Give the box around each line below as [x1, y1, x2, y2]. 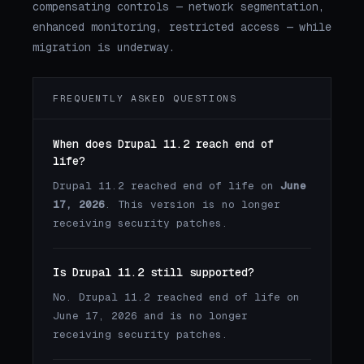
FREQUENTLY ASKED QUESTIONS [53, 92, 237, 105]
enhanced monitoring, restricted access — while [32, 19, 331, 35]
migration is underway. [32, 40, 175, 55]
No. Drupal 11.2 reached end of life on [53, 289, 300, 304]
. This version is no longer [105, 197, 280, 211]
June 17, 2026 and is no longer [53, 308, 248, 323]
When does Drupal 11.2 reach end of [53, 136, 274, 151]
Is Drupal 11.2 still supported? [53, 264, 254, 279]
